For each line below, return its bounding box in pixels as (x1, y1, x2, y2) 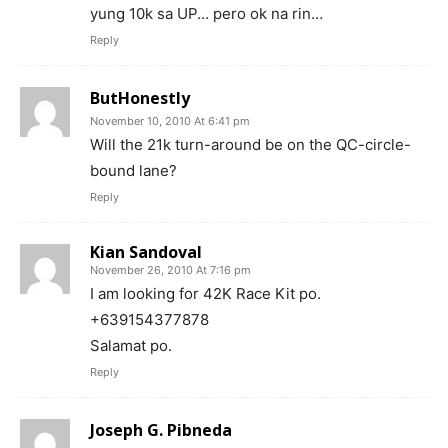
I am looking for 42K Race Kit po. (90, 283, 321, 303)
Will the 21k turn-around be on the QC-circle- (90, 134, 411, 154)
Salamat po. (90, 335, 172, 355)
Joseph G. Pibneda (90, 418, 232, 441)
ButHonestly (90, 86, 190, 109)
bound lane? (90, 160, 177, 180)
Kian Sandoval (90, 240, 202, 263)
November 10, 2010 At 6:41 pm (90, 113, 250, 128)
